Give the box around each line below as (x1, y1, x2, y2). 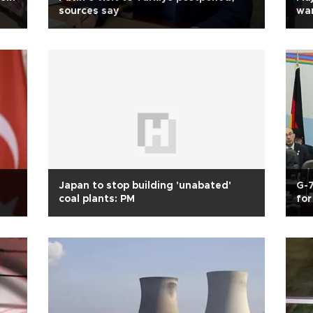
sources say (59, 6, 119, 16)
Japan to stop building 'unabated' (59, 181, 231, 191)
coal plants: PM (59, 194, 135, 204)
